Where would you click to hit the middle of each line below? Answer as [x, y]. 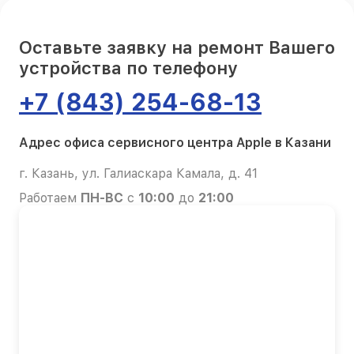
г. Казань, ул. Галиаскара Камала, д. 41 [138, 173]
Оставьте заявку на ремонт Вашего [177, 47]
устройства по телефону [128, 68]
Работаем [50, 198]
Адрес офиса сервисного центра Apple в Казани [175, 142]
